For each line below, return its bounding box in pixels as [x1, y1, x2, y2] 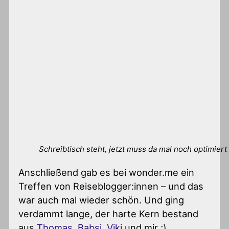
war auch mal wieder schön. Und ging [18, 194, 185, 205]
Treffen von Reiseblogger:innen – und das [18, 180, 204, 192]
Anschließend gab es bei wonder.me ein [18, 166, 195, 178]
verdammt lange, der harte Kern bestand [18, 208, 199, 219]
